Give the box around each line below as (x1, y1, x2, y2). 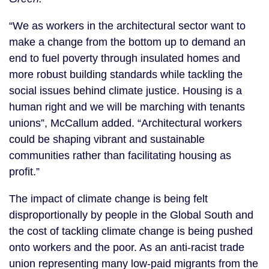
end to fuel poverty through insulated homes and (9, 52, 240, 65)
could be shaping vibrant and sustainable (9, 133, 205, 146)
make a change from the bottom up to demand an (9, 36, 246, 49)
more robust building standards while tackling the (9, 68, 243, 81)
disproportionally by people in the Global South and (9, 209, 253, 222)
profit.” (9, 166, 40, 178)
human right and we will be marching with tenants (9, 101, 245, 113)
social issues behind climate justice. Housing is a (9, 85, 242, 97)
